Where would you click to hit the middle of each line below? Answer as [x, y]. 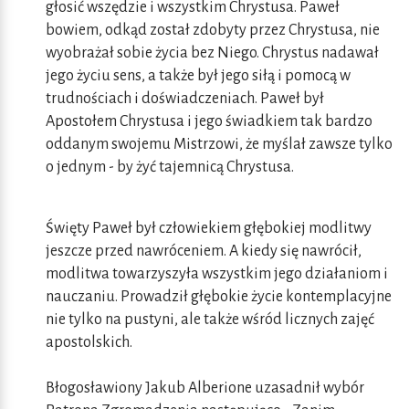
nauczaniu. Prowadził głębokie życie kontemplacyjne [219, 297]
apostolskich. [89, 343]
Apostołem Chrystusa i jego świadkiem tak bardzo [209, 122]
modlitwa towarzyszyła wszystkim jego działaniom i [217, 274]
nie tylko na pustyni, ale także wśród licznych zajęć [210, 320]
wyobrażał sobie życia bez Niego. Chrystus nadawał [212, 53]
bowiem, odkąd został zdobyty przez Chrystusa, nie [213, 31]
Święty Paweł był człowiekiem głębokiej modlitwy [209, 229]
